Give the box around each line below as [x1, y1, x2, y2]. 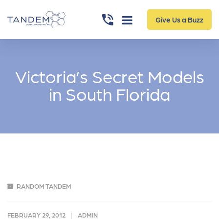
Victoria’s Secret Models [15, 65, 204, 86]
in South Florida [49, 83, 170, 104]
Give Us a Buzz [155, 15, 203, 24]
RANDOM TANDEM [17, 182, 71, 190]
